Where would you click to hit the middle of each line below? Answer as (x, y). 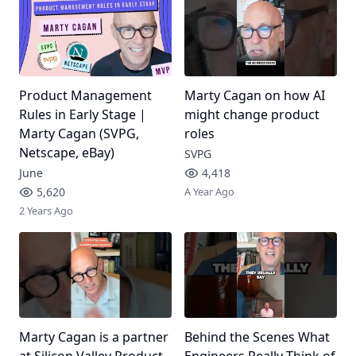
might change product (252, 114)
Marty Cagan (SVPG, (79, 133)
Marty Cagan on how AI (254, 95)
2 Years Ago (46, 210)
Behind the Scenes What (257, 337)
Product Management (85, 95)
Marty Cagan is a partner (94, 337)
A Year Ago (209, 191)
